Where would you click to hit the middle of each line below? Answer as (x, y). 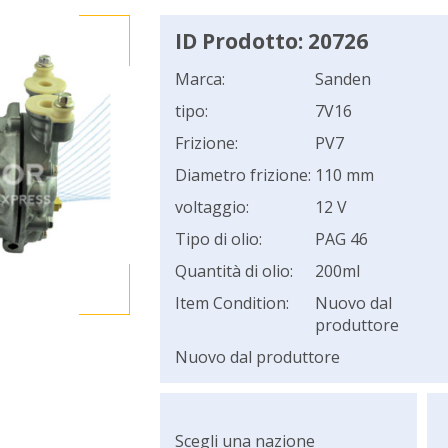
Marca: (199, 79)
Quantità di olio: (233, 271)
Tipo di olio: (218, 239)
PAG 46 (341, 239)
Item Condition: (231, 303)
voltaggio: (211, 207)
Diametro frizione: (242, 175)
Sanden (342, 79)
